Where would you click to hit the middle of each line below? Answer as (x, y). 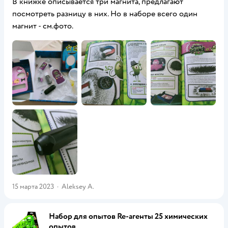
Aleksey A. (78, 187)
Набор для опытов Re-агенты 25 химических (128, 216)
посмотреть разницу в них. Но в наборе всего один (105, 14)
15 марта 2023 (33, 187)
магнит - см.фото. (43, 26)
